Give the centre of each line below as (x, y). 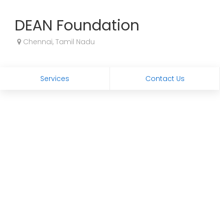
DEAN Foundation (77, 26)
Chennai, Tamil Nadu (58, 42)
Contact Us (165, 79)
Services (55, 79)
